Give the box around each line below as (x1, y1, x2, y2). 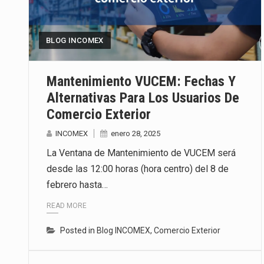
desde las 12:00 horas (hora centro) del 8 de (47, 163, 229, 174)
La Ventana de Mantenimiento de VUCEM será (47, 147, 236, 159)
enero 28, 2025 (111, 128, 160, 138)
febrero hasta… (47, 179, 108, 190)
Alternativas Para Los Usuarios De (47, 89, 239, 106)
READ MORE (47, 202, 87, 210)
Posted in (60, 226, 97, 236)
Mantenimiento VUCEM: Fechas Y (47, 72, 236, 90)
